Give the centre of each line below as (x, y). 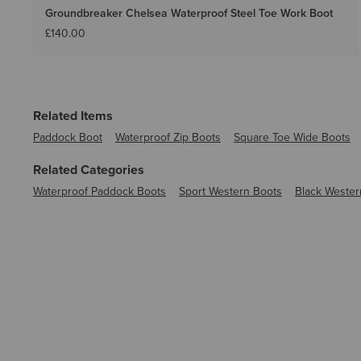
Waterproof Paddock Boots (100, 191)
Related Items (73, 115)
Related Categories (89, 169)
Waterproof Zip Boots (168, 137)
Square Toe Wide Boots (292, 137)
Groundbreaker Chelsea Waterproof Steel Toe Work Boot (189, 12)
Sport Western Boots (230, 191)
